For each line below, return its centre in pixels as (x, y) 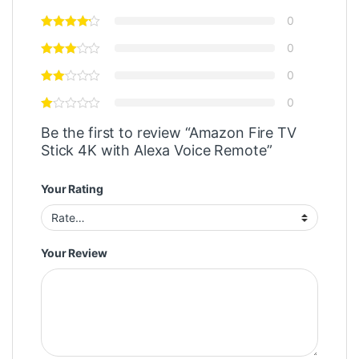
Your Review (74, 253)
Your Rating (72, 188)
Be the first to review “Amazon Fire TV (169, 132)
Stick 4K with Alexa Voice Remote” (157, 150)
